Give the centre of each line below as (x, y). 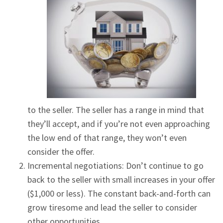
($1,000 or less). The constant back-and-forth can (119, 193)
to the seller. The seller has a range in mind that (116, 110)
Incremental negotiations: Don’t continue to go (115, 166)
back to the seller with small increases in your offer (121, 179)
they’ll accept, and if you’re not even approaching (119, 124)
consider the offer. (61, 152)
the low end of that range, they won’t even (107, 138)
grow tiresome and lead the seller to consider (112, 207)
